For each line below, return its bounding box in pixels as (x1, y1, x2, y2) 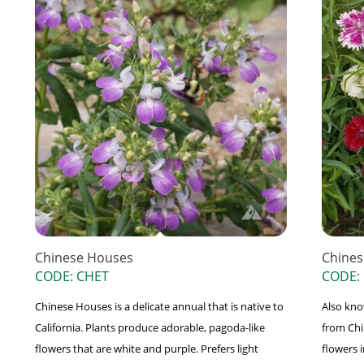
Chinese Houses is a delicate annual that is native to (34, 299, 284, 314)
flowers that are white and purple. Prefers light (34, 341, 258, 357)
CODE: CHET (34, 267, 109, 286)
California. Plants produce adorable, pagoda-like (34, 320, 265, 336)
